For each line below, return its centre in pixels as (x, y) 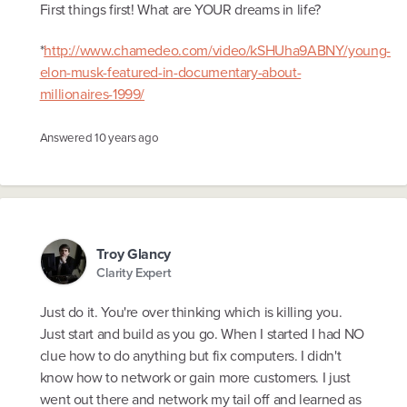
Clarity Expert (134, 272)
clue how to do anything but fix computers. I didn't (190, 356)
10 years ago (126, 137)
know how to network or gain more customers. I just (195, 378)
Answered (67, 137)
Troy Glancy (134, 254)
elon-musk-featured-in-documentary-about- (170, 73)
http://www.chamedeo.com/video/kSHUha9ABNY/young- (217, 51)
